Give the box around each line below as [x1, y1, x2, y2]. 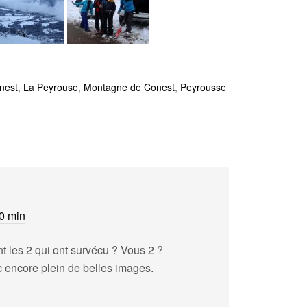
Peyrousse [180, 79, 226, 94]
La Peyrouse [23, 79, 78, 94]
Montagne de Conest [84, 79, 175, 94]
